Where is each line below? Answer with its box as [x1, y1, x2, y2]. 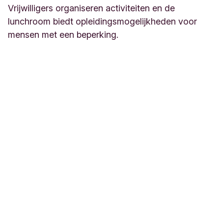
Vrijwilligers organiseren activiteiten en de [8, 3, 175, 14]
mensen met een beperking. [8, 29, 118, 40]
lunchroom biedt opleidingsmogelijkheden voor [8, 16, 197, 27]
